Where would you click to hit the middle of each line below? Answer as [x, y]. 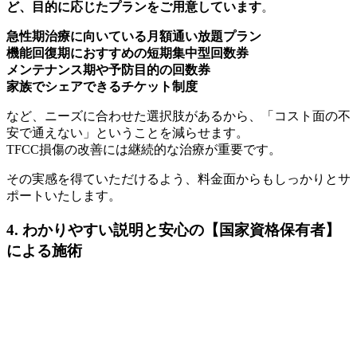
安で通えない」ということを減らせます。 [127, 133]
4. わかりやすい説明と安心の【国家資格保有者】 [173, 230]
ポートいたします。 [64, 196]
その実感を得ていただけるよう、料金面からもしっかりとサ [178, 179]
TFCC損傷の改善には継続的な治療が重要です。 [144, 150]
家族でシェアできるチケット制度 [102, 87]
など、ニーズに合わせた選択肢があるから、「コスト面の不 [178, 116]
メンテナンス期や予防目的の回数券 [108, 70]
